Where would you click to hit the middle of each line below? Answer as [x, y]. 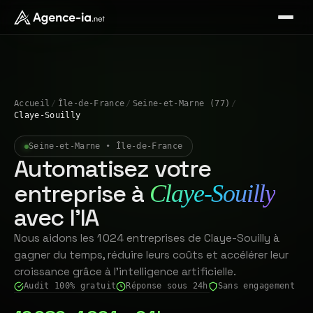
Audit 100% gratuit [70, 286]
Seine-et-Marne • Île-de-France [106, 146]
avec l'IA [57, 218]
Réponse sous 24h [167, 286]
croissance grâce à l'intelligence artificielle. [125, 272]
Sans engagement [256, 286]
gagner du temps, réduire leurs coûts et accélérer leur [151, 255]
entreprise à [82, 194]
